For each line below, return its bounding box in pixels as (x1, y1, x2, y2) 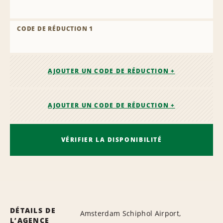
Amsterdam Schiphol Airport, (80, 208, 181, 218)
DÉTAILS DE (10, 205, 56, 215)
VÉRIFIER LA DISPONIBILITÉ (61, 135, 162, 144)
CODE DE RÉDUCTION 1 (17, 24, 94, 33)
